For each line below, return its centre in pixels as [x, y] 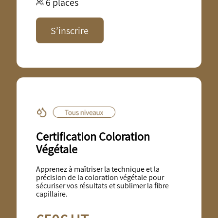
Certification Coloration [93, 136]
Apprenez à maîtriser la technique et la [98, 169]
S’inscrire [70, 30]
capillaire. [52, 194]
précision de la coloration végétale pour [100, 177]
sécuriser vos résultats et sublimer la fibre [102, 185]
